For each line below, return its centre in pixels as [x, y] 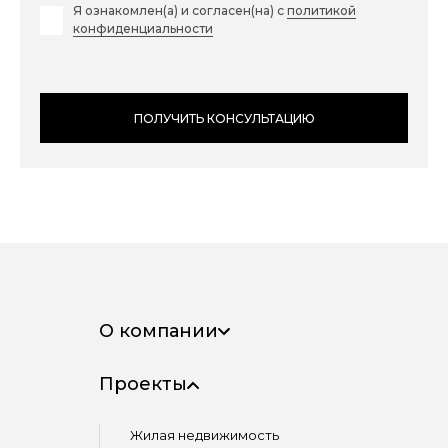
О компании [158, 331]
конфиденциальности [142, 28]
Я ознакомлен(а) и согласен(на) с [179, 10]
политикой [321, 10]
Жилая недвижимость [204, 435]
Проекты [143, 384]
